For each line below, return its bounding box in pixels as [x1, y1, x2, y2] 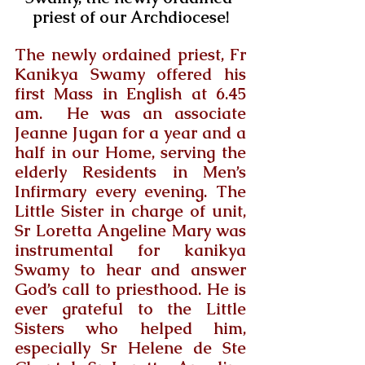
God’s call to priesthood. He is [15, 278, 246, 300]
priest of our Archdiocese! [32, 6, 229, 28]
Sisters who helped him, [15, 317, 246, 339]
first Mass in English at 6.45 [15, 82, 246, 104]
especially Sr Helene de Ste [15, 336, 246, 358]
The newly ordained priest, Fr [15, 43, 246, 65]
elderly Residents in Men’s [15, 161, 246, 182]
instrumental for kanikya [15, 239, 246, 261]
